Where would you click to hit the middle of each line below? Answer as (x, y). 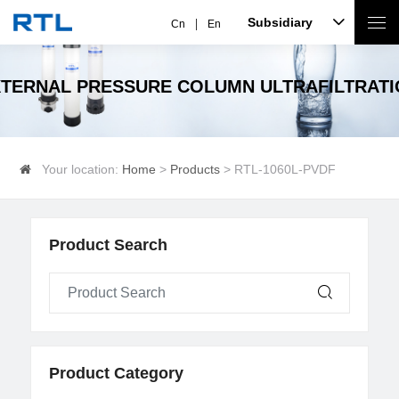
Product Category (117, 373)
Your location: (82, 169)
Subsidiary (280, 22)
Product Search (109, 245)
